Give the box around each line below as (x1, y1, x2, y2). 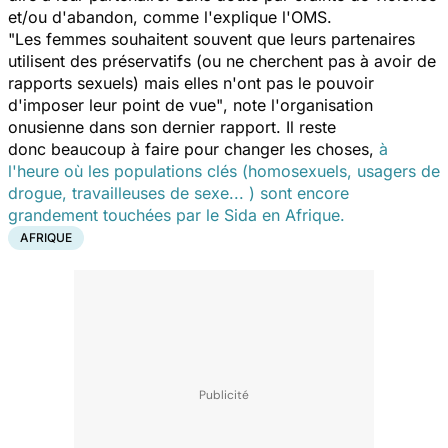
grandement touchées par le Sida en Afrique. (8, 204, 345, 225)
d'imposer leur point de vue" (8, 94, 223, 115)
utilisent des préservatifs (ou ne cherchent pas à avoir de (8, 50, 436, 71)
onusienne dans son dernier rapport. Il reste (8, 116, 336, 137)
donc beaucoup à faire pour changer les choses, (8, 138, 379, 159)
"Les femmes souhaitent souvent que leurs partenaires (8, 28, 415, 49)
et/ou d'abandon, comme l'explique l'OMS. (8, 6, 332, 27)
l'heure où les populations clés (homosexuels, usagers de (8, 160, 440, 181)
